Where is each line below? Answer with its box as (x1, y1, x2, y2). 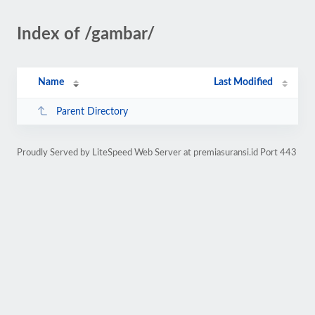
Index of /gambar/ (17, 26, 155, 43)
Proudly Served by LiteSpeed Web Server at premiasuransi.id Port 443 (17, 148, 297, 157)
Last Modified (214, 77, 274, 87)
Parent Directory (56, 106, 128, 117)
